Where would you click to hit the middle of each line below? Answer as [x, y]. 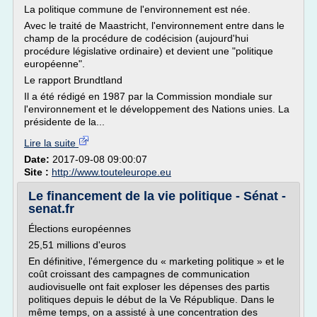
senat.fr [51, 209]
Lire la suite [51, 143]
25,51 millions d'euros [77, 245]
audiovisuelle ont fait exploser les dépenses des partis [149, 287]
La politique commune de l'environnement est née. [137, 9]
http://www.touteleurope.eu [111, 172]
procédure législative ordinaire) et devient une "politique [149, 51]
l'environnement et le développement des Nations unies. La [157, 109]
